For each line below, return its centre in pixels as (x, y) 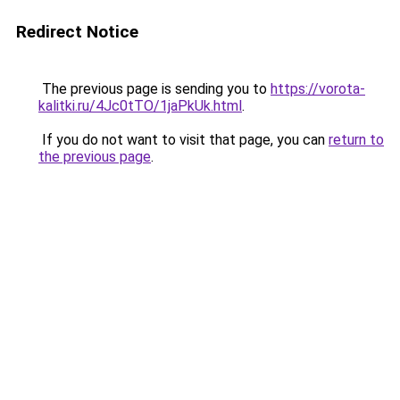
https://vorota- (318, 89)
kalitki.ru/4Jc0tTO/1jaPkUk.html (140, 106)
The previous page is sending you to (154, 89)
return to (356, 140)
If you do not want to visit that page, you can (183, 140)
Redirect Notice (77, 32)
